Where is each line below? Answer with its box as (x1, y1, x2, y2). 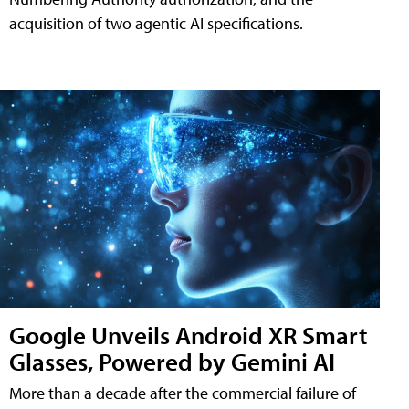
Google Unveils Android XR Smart (9, 318, 367, 351)
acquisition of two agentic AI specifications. (9, 12, 303, 34)
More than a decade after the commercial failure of (9, 382, 356, 404)
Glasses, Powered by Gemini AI (9, 344, 335, 377)
